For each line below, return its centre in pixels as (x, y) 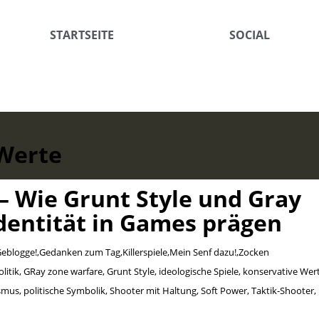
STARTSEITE (82, 35)
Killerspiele (145, 252)
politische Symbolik (64, 290)
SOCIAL (250, 35)
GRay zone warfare (63, 271)
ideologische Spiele (198, 271)
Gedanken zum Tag (79, 252)
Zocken (253, 252)
